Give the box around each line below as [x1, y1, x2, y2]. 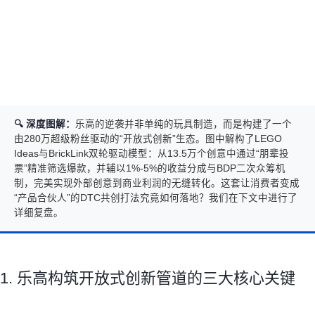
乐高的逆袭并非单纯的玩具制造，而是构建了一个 [75, 118, 292, 129]
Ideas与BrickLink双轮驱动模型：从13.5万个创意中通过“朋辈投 [14, 148, 289, 159]
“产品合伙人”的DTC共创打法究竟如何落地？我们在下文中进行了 [14, 192, 297, 203]
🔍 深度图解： [14, 118, 75, 129]
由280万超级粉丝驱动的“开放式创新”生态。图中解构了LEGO [14, 133, 282, 144]
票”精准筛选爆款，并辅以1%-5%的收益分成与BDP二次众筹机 [14, 162, 285, 174]
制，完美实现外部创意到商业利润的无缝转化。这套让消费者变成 [14, 177, 300, 188]
